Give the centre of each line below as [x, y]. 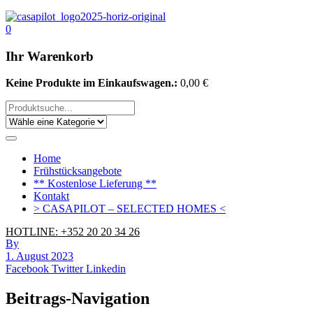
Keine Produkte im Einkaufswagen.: [92, 83]
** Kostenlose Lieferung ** [95, 184]
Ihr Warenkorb [50, 56]
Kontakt [51, 196]
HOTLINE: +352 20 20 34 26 [73, 232]
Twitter [69, 269]
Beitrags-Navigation [78, 299]
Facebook [29, 269]
